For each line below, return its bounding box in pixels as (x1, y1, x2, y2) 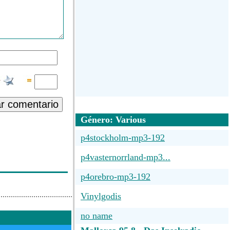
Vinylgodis (81, 191, 121, 201)
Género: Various (81, 114, 146, 125)
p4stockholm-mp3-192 (81, 132, 165, 143)
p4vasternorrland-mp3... (81, 152, 170, 162)
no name (81, 210, 112, 221)
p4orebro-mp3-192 (81, 171, 150, 182)
